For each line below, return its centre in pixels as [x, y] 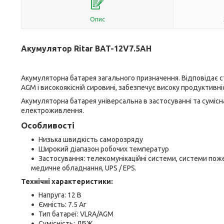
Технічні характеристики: [67, 181]
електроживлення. [52, 110]
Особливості [48, 125]
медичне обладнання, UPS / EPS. [84, 168]
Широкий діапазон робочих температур [104, 149]
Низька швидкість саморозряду [91, 139]
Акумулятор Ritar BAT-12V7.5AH [86, 48]
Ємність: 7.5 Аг [62, 204]
